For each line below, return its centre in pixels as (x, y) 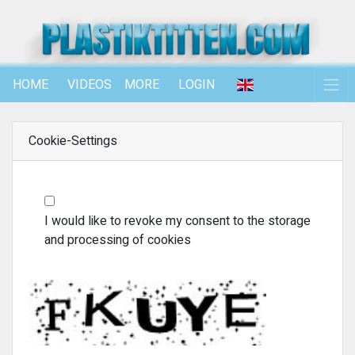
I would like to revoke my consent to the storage (177, 221)
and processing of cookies (118, 240)
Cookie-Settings (73, 141)
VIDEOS (90, 85)
